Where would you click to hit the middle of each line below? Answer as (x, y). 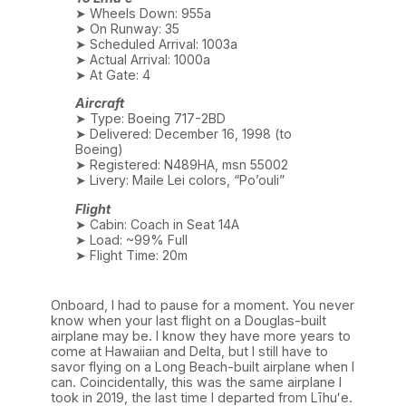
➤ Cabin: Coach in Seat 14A (157, 224)
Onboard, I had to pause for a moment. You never (203, 304)
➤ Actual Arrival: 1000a (142, 60)
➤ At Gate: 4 (112, 75)
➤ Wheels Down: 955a (143, 14)
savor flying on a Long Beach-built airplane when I (203, 366)
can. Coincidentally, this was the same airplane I (196, 382)
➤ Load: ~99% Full (131, 239)
